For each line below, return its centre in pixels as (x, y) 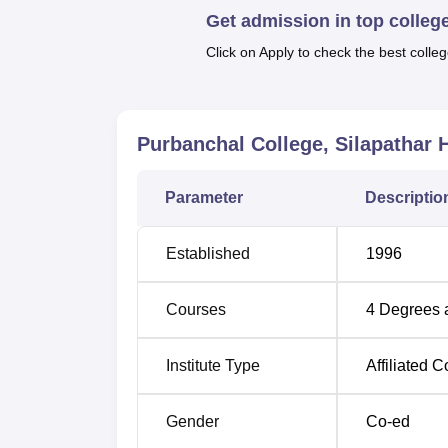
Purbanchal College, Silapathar (284, 144)
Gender (192, 421)
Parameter (204, 197)
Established (208, 253)
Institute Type (213, 365)
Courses (196, 309)
